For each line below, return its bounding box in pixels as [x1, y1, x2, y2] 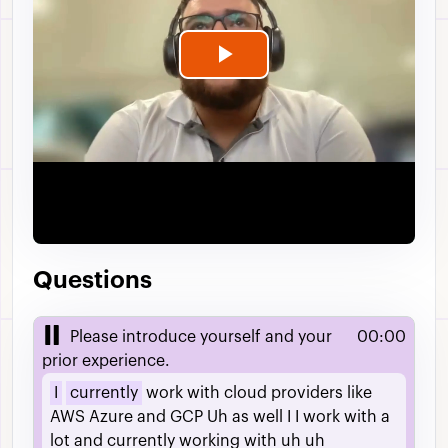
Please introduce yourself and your [70, 329, 332, 346]
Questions [33, 268, 152, 293]
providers [271, 385, 343, 402]
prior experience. [42, 353, 170, 370]
